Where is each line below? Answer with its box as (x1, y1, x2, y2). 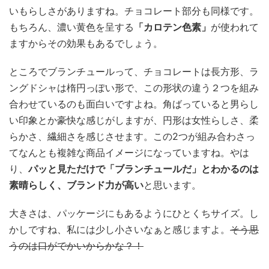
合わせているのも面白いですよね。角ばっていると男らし (9, 97, 259, 110)
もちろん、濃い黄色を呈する (9, 20, 134, 33)
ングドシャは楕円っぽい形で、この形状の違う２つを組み (9, 81, 259, 94)
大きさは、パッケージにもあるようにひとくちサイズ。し (9, 207, 259, 219)
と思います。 (144, 178, 201, 191)
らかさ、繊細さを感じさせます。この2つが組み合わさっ (9, 130, 255, 142)
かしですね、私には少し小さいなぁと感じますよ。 (9, 223, 230, 235)
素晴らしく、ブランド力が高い (9, 178, 144, 191)
